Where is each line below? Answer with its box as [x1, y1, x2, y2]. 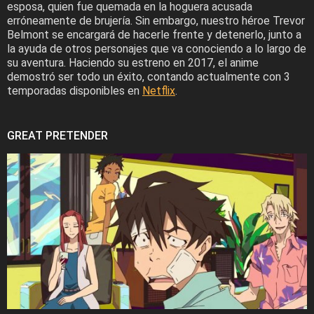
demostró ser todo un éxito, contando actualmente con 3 [7, 69, 290, 83]
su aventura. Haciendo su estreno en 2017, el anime [7, 55, 259, 69]
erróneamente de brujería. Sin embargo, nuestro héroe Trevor [7, 13, 305, 27]
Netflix [142, 83, 175, 97]
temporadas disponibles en [7, 83, 142, 97]
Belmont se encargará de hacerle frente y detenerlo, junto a [7, 27, 301, 41]
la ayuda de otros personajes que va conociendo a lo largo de [7, 41, 306, 55]
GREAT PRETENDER [7, 128, 108, 142]
